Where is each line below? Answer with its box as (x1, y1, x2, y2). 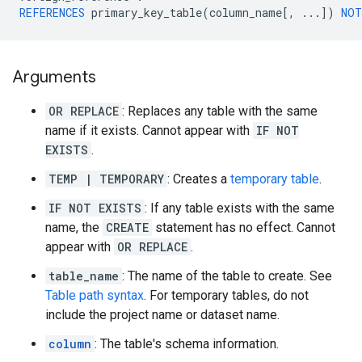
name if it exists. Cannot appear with (45, 123, 253, 138)
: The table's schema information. (95, 336, 279, 351)
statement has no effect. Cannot (152, 220, 335, 235)
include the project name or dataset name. (45, 307, 280, 322)
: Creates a (167, 171, 230, 187)
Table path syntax (45, 288, 144, 303)
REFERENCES (19, 5, 85, 20)
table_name (48, 268, 119, 284)
